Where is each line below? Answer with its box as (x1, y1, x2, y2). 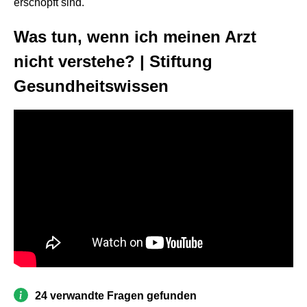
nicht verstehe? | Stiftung (14, 52, 212, 71)
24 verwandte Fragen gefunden (35, 289, 197, 302)
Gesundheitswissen (14, 77, 169, 95)
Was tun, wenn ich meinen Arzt (14, 27, 256, 46)
